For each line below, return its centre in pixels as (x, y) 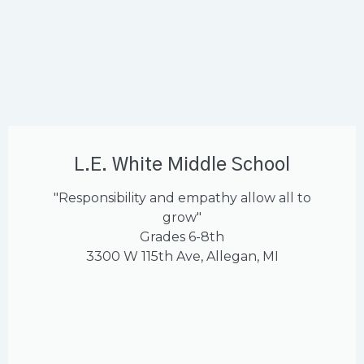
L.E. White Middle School (182, 166)
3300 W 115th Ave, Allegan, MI (182, 257)
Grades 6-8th (182, 237)
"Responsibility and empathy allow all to (182, 198)
